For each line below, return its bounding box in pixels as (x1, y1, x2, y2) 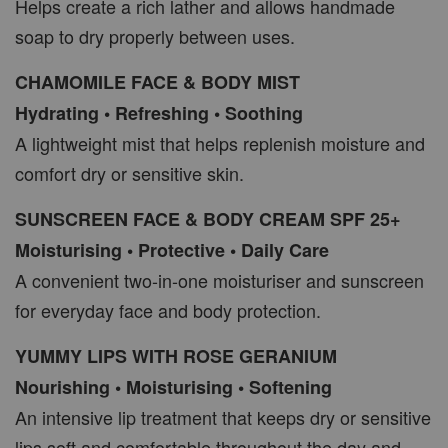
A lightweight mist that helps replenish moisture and (15, 129, 425, 156)
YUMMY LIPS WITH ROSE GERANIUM (15, 342, 337, 369)
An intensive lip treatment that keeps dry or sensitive (15, 403, 431, 430)
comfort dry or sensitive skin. (15, 159, 244, 186)
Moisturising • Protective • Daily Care (15, 236, 329, 263)
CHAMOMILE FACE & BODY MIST (15, 68, 300, 95)
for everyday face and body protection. (15, 296, 321, 323)
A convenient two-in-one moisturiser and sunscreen (15, 266, 424, 293)
